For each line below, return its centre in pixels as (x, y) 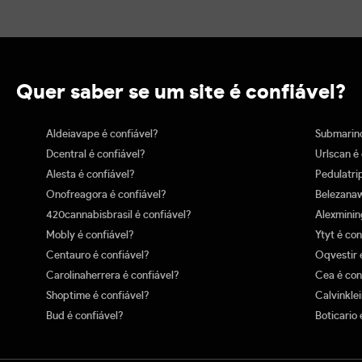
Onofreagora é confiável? (106, 195)
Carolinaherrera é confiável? (113, 276)
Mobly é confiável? (90, 235)
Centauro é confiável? (98, 255)
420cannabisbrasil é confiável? (119, 215)
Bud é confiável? (85, 316)
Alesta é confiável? (90, 175)
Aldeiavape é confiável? (102, 134)
